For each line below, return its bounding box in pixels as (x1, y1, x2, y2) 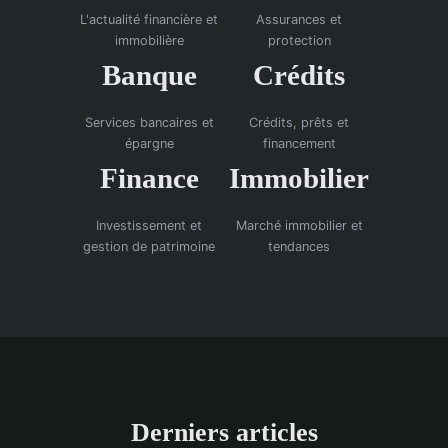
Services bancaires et (84, 114, 214, 130)
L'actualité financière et (80, 11, 218, 27)
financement (262, 135, 336, 151)
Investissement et (96, 218, 202, 234)
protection (267, 32, 331, 48)
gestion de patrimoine (83, 239, 215, 255)
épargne (124, 135, 174, 151)
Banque (101, 58, 197, 91)
